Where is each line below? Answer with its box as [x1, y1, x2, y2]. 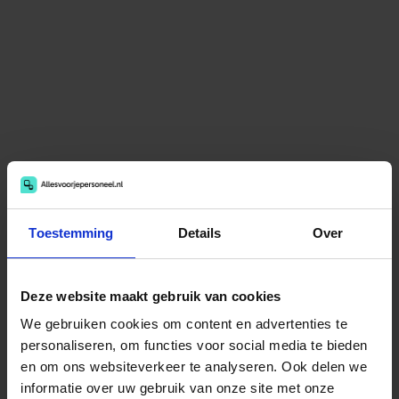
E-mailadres [36, 263, 99, 280]
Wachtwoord [36, 343, 109, 360]
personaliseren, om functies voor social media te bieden [20, 338, 368, 353]
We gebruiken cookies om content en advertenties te [20, 316, 347, 331]
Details [177, 224, 222, 240]
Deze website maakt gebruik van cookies [20, 288, 281, 304]
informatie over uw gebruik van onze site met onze [20, 380, 335, 395]
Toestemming [28, 224, 114, 240]
